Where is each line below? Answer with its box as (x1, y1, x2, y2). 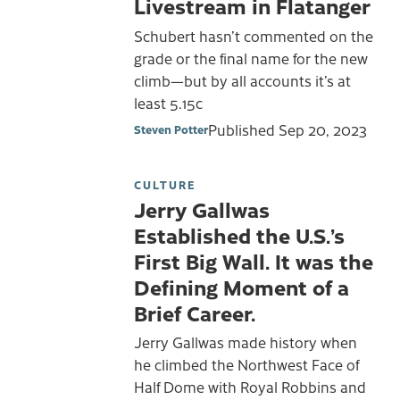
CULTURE (134, 176, 196, 192)
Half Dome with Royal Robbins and (134, 377, 366, 397)
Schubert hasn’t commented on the (134, 25, 373, 46)
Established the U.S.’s (134, 220, 345, 249)
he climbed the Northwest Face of (134, 354, 359, 375)
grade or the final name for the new (134, 47, 368, 68)
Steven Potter (134, 121, 208, 137)
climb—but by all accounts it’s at (134, 70, 351, 90)
